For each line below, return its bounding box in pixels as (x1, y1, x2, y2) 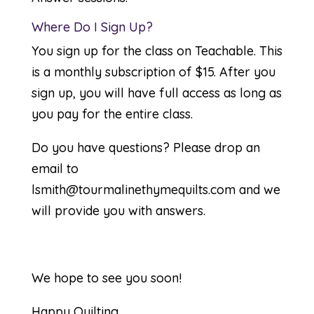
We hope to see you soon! (31, 270, 182, 286)
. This (253, 43, 282, 59)
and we (235, 182, 280, 198)
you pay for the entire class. (31, 106, 193, 122)
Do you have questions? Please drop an (31, 139, 260, 156)
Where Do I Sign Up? (31, 19, 153, 35)
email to (31, 161, 78, 177)
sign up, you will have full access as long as (31, 85, 282, 101)
